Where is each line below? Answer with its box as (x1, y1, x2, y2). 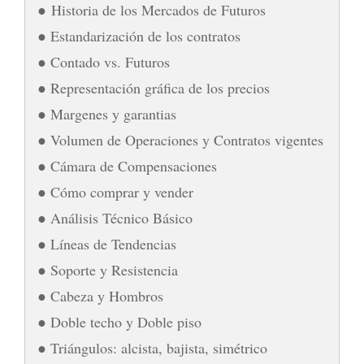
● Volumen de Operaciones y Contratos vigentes (37, 129, 323, 149)
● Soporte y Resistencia (37, 259, 178, 279)
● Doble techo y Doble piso (37, 311, 201, 331)
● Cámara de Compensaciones (37, 155, 217, 175)
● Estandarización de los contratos (37, 25, 240, 45)
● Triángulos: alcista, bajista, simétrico (37, 337, 267, 357)
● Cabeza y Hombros (37, 285, 163, 305)
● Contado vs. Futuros (37, 51, 170, 71)
